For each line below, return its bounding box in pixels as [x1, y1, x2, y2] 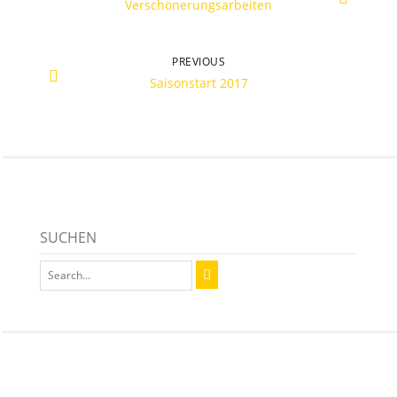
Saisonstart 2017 [149, 74, 248, 91]
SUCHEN [39, 228, 97, 248]
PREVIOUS [172, 53, 225, 69]
